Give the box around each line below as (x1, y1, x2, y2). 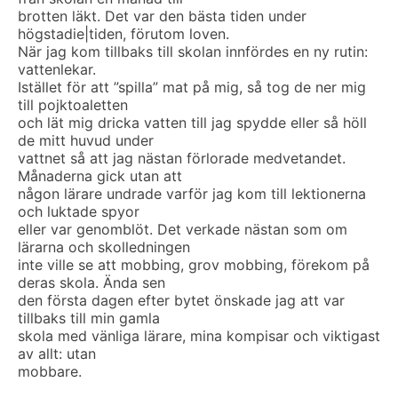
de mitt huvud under (18, 131, 154, 149)
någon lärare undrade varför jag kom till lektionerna (18, 185, 366, 203)
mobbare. (18, 362, 82, 380)
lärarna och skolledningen (18, 238, 190, 256)
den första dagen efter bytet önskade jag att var (18, 291, 345, 309)
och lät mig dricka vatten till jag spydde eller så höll (18, 114, 367, 131)
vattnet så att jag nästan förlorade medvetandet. (18, 149, 346, 167)
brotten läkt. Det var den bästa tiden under (18, 7, 306, 25)
